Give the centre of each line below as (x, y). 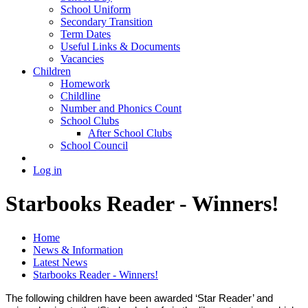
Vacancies (82, 58)
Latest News (60, 262)
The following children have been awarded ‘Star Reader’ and (139, 298)
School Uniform (96, 9)
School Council (94, 145)
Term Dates (86, 34)
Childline (80, 96)
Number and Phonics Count (121, 108)
